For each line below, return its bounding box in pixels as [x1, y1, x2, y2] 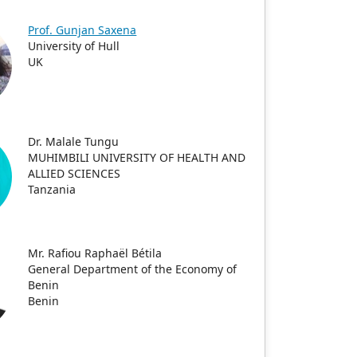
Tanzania [28, 182, 76, 197]
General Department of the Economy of [28, 261, 237, 277]
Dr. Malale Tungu [28, 134, 120, 149]
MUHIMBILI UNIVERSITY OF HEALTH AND [28, 150, 246, 165]
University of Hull [28, 38, 120, 53]
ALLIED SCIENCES [28, 166, 121, 181]
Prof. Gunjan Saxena [28, 22, 137, 37]
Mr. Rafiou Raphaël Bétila [28, 245, 163, 261]
